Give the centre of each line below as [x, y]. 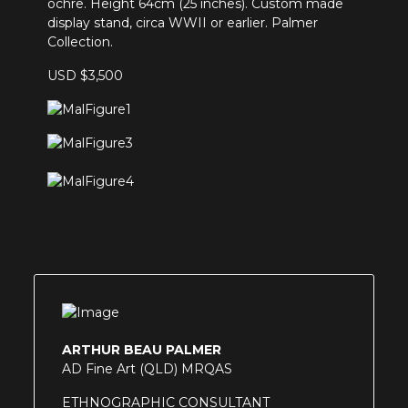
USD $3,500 [86, 76]
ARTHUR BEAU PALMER [142, 349]
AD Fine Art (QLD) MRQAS [151, 368]
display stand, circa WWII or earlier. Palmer [183, 23]
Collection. [81, 42]
